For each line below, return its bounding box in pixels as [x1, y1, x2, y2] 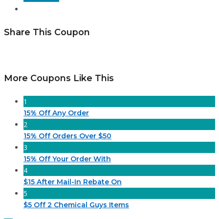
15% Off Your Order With [23, 154, 111, 164]
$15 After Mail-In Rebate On [23, 177, 122, 187]
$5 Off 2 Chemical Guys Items [23, 200, 129, 210]
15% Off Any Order [23, 109, 89, 118]
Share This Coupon [4, 27, 90, 38]
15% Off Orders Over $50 [23, 131, 111, 141]
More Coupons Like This [4, 73, 114, 84]
